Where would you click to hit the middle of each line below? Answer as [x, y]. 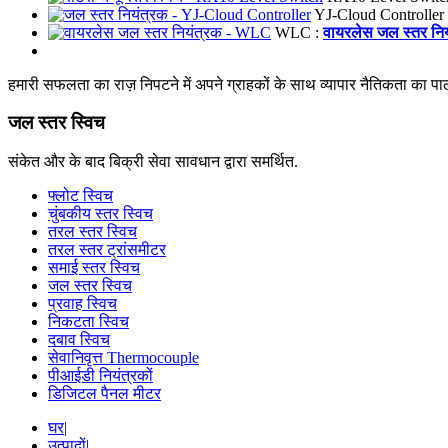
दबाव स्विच [79, 339]
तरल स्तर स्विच [92, 231]
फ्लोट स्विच [80, 195]
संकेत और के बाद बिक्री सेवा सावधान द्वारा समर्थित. [153, 161]
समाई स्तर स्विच [94, 267]
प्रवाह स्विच [82, 303]
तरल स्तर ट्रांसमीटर [107, 249]
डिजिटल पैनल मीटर [104, 393]
